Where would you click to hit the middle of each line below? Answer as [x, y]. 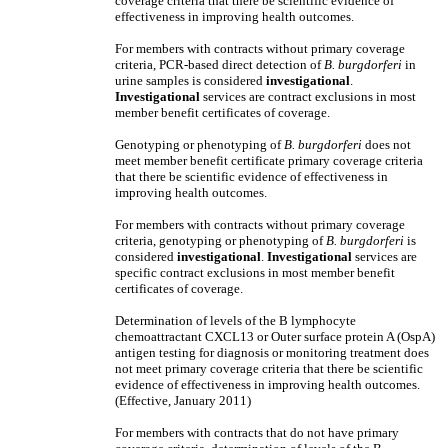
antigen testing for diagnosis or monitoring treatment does [272, 352]
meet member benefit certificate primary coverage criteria [269, 160]
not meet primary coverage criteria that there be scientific [269, 368]
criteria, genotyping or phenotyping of [220, 240]
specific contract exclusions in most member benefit [255, 272]
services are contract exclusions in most [308, 96]
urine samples [152, 80]
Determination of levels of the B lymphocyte [235, 320]
